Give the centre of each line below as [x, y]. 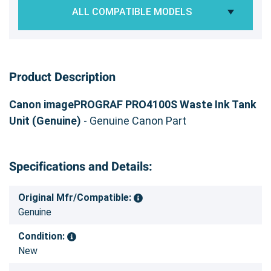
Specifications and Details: [81, 166]
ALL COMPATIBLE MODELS [132, 11]
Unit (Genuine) [45, 120]
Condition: [43, 236]
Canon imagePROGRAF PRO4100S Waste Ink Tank [133, 104]
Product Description [62, 77]
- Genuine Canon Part [134, 120]
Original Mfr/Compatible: [76, 197]
